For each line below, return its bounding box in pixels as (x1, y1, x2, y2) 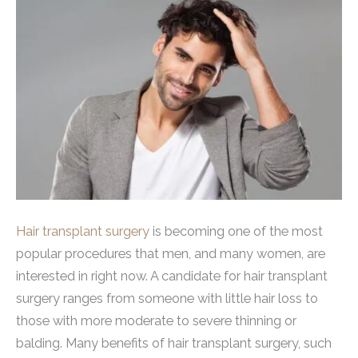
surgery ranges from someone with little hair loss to (16, 291, 318, 307)
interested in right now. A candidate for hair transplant (16, 268, 328, 284)
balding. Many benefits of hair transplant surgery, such (16, 336, 332, 352)
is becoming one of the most (149, 224, 323, 240)
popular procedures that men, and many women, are (16, 246, 325, 262)
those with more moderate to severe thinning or (16, 313, 296, 329)
